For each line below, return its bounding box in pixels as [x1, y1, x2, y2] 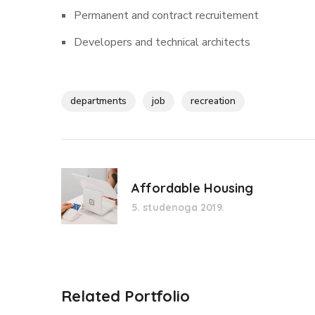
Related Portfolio [61, 286, 190, 307]
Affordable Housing [131, 180, 253, 197]
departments [70, 94, 127, 108]
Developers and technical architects [73, 34, 250, 51]
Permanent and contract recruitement [73, 8, 259, 24]
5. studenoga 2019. [131, 201, 224, 214]
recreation [191, 94, 236, 108]
